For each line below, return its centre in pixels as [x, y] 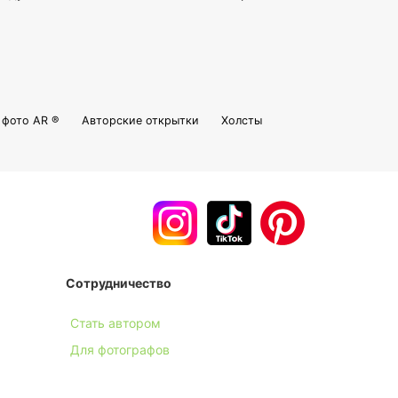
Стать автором [115, 322]
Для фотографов [119, 349]
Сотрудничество [118, 283]
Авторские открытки [140, 121]
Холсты [241, 121]
